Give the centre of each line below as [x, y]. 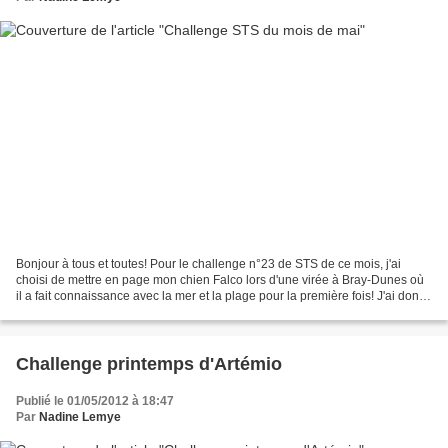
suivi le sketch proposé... [82, 312]
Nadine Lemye [80, 417]
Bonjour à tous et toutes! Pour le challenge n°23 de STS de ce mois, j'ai [208, 264]
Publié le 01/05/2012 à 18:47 [95, 401]
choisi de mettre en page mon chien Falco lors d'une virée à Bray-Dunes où [220, 280]
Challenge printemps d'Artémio [149, 364]
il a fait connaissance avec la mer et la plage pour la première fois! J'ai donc [220, 296]
